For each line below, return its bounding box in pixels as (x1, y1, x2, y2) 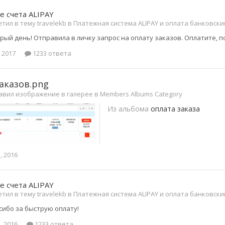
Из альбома (107, 103, 151, 114)
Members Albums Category (100, 89, 182, 98)
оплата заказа (151, 103, 200, 114)
